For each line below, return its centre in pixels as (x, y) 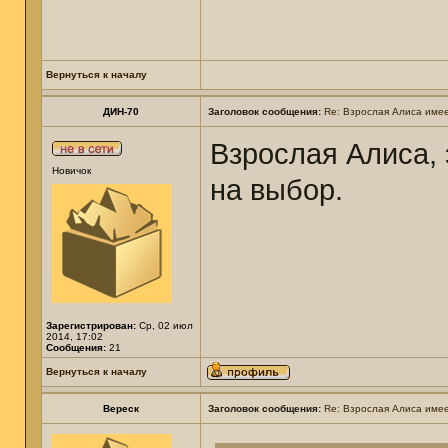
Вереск (121, 408)
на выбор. (276, 190)
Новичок (71, 170)
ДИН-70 (121, 111)
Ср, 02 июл (164, 325)
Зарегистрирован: (91, 325)
